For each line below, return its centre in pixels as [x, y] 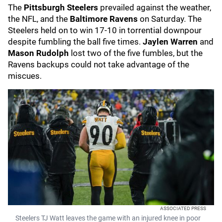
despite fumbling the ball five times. [75, 42]
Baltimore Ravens [105, 19]
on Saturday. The [171, 19]
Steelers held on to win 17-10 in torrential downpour [105, 30]
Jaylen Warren [170, 42]
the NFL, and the [39, 19]
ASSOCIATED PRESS [183, 208]
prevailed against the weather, [155, 7]
